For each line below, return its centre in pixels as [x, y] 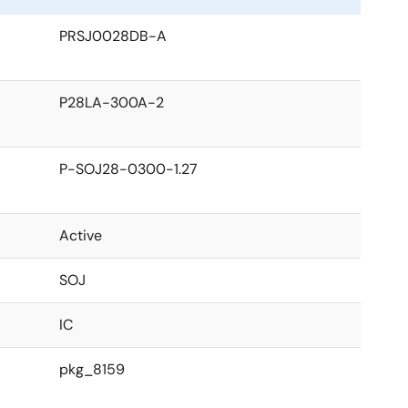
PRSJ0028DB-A [113, 36]
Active [81, 235]
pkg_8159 [92, 369]
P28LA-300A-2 [112, 102]
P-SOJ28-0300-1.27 [128, 169]
